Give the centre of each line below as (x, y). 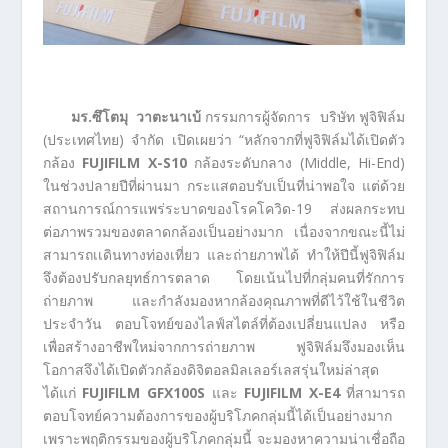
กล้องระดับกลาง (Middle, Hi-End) (296, 163)
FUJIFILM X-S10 (134, 163)
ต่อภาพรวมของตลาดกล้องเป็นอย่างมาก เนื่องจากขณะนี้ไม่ (224, 232)
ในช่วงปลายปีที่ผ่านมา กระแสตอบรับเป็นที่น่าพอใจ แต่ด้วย (224, 186)
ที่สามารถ (376, 393)
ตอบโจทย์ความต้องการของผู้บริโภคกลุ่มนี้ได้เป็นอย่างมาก (217, 416)
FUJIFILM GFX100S (143, 393)
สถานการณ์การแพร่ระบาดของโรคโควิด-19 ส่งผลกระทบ (224, 209)
